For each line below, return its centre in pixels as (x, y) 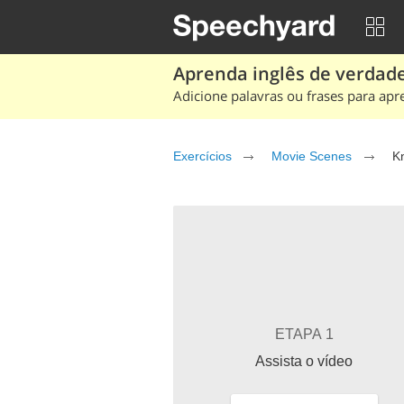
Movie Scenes (312, 156)
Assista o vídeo (304, 361)
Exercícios (202, 156)
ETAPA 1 (304, 334)
